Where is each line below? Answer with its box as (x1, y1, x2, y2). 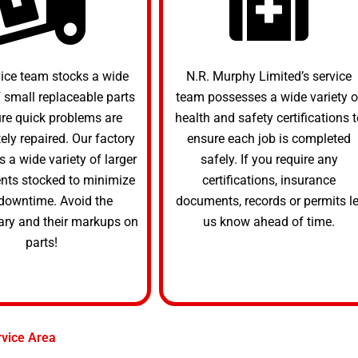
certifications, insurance (202, 172, 336, 188)
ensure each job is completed (187, 130, 351, 146)
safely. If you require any (200, 151, 338, 167)
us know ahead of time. (203, 213, 335, 229)
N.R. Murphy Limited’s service (186, 68, 352, 84)
